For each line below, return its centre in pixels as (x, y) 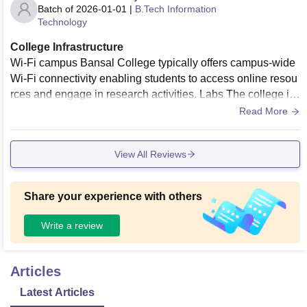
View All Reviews (150, 154)
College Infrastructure (67, 47)
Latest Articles (57, 293)
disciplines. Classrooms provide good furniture (123, 126)
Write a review (72, 225)
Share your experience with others (113, 197)
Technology (62, 22)
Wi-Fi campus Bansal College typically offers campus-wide (153, 63)
